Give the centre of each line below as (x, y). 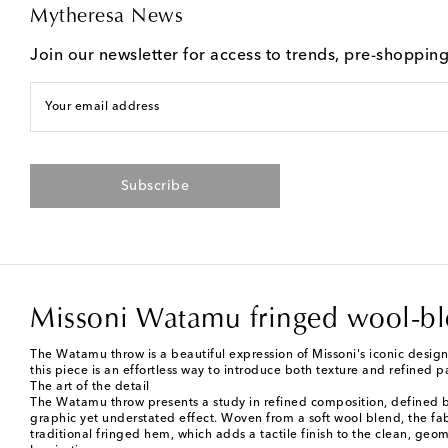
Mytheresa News (106, 17)
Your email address (102, 107)
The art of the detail (90, 387)
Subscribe (155, 186)
